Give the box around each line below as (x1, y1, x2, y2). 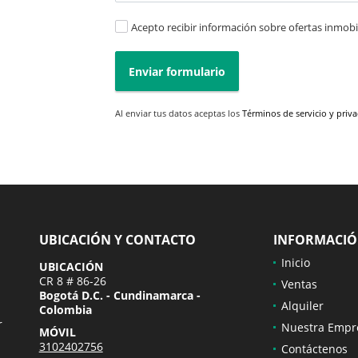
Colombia (38, 302, 92, 318)
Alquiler (280, 298, 324, 314)
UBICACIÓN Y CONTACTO (38, 231, 196, 249)
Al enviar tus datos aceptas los (115, 107, 242, 120)
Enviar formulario (129, 63, 225, 79)
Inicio (280, 255, 310, 271)
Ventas (280, 276, 317, 292)
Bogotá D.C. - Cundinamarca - (38, 288, 201, 304)
